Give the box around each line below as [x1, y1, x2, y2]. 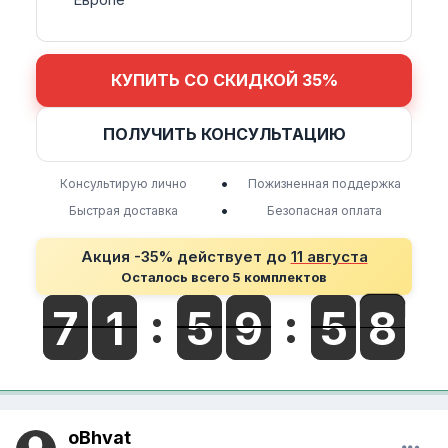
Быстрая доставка [68, 202, 178, 218]
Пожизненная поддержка [248, 175, 402, 191]
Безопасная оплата [267, 202, 383, 218]
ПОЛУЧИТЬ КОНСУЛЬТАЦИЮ [102, 123, 346, 144]
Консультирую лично [59, 175, 187, 191]
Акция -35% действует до [80, 246, 291, 266]
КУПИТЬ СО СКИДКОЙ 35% [110, 69, 338, 90]
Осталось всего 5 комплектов [121, 268, 327, 285]
